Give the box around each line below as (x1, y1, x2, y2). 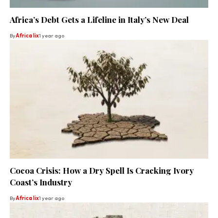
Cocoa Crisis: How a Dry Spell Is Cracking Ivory (10, 165, 194, 176)
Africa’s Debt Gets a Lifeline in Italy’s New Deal (10, 14, 189, 25)
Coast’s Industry (10, 177, 72, 188)
